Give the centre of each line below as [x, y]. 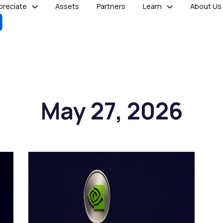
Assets [67, 6]
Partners [111, 6]
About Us [206, 6]
